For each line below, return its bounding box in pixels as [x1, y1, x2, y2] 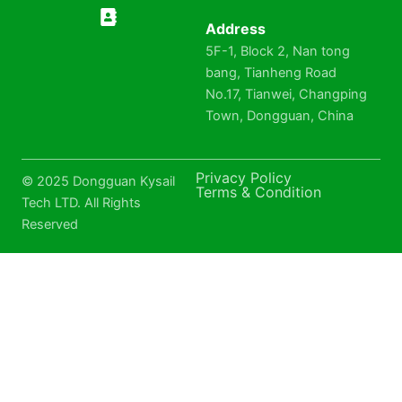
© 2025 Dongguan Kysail [22, 173, 175, 190]
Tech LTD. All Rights [22, 195, 141, 212]
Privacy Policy [195, 169, 292, 188]
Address [205, 20, 266, 39]
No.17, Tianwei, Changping [205, 86, 367, 103]
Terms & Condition [195, 183, 321, 202]
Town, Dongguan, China [205, 108, 354, 125]
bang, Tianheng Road [205, 65, 336, 82]
